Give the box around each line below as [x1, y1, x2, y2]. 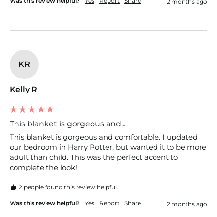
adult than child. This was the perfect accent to [10, 152, 178, 162]
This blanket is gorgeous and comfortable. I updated [10, 132, 198, 141]
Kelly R [10, 84, 37, 94]
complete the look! [10, 162, 77, 172]
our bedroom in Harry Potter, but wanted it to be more [10, 142, 206, 152]
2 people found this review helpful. [19, 183, 118, 191]
